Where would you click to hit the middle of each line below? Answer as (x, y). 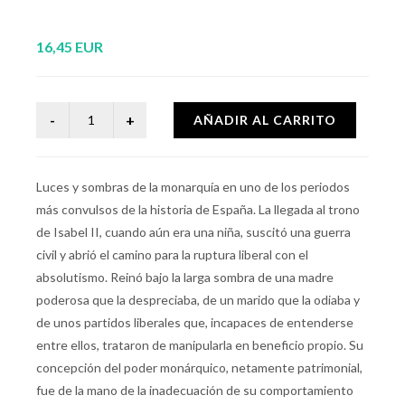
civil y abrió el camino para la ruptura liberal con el (172, 254)
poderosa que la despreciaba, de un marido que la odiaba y (198, 300)
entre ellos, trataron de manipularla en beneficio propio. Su (200, 345)
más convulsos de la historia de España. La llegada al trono (198, 209)
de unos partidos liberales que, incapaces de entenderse (195, 322)
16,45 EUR (70, 47)
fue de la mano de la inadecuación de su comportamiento (195, 390)
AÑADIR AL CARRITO (265, 120)
